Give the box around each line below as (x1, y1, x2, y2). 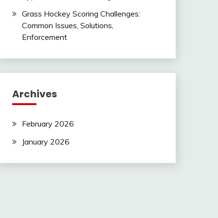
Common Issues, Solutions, (21, 20, 113, 31)
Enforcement (21, 32, 67, 42)
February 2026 (21, 119, 74, 129)
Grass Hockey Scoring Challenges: (21, 9, 140, 19)
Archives (12, 87, 57, 101)
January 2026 (21, 137, 70, 147)
